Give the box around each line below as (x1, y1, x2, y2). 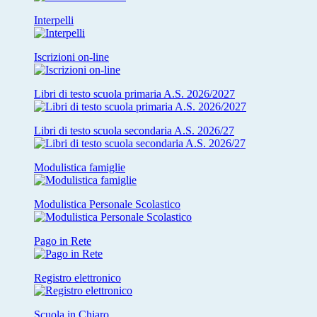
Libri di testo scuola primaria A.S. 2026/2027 (34, 88, 235, 100)
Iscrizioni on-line (34, 51, 109, 64)
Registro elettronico (34, 272, 121, 284)
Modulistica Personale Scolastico (34, 198, 180, 211)
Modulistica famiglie (34, 161, 125, 174)
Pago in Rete (34, 235, 91, 248)
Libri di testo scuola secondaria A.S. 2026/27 (34, 125, 234, 137)
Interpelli (34, 14, 74, 27)
